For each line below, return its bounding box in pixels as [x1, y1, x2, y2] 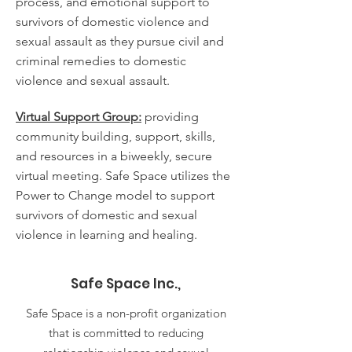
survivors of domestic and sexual [16, 207, 197, 222]
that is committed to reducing [48, 325, 203, 340]
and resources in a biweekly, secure [16, 148, 212, 163]
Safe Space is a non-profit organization [25, 306, 226, 321]
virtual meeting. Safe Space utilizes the [16, 168, 230, 183]
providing [141, 109, 199, 124]
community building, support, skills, [16, 129, 215, 144]
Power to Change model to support [16, 188, 214, 203]
